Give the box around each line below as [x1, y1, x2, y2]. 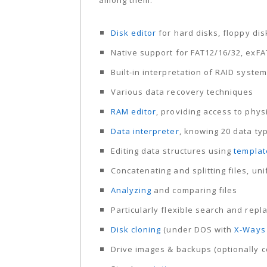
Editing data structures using [110, 145, 234, 157]
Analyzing [110, 185, 152, 196]
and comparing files [151, 185, 238, 196]
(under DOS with [161, 224, 235, 235]
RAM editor [110, 106, 157, 117]
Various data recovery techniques [110, 86, 254, 98]
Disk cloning [110, 224, 162, 235]
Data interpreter [110, 126, 179, 137]
